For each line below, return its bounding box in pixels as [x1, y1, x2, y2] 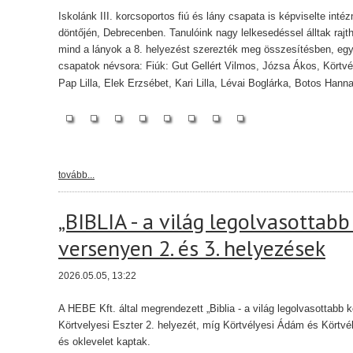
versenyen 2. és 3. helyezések [58, 233, 325, 262]
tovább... [58, 169, 95, 180]
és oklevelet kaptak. [58, 336, 150, 347]
